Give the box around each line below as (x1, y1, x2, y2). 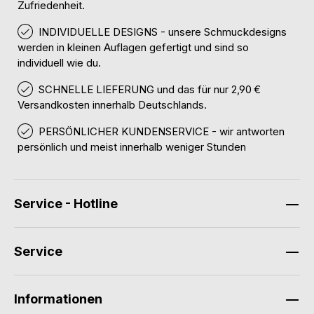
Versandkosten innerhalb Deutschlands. (18, 98, 207, 112)
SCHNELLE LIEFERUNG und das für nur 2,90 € (39, 83, 261, 97)
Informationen (14, 292, 102, 307)
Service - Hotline (14, 196, 118, 212)
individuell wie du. (18, 56, 101, 70)
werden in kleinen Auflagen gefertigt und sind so (18, 41, 249, 55)
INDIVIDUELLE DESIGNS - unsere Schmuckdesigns (39, 25, 287, 39)
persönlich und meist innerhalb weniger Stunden (18, 140, 246, 154)
